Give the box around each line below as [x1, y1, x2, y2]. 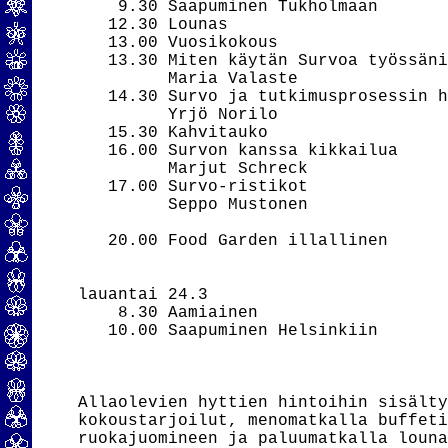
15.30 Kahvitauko [78, 124, 269, 142]
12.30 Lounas [78, 16, 229, 34]
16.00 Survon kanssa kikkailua [78, 142, 399, 160]
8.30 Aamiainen [78, 304, 259, 322]
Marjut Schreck [78, 160, 309, 178]
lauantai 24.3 [78, 286, 209, 304]
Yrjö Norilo [78, 106, 279, 124]
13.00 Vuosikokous [78, 34, 279, 52]
